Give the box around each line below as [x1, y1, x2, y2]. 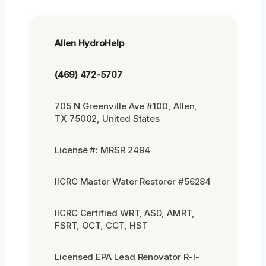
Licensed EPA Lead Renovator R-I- [55, 251, 199, 263]
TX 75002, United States [55, 113, 160, 125]
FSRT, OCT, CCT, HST [55, 220, 148, 232]
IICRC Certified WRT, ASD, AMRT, [55, 207, 195, 219]
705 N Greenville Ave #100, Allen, [55, 100, 198, 112]
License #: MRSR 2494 [55, 144, 151, 156]
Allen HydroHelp [55, 37, 124, 49]
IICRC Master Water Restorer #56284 [55, 176, 211, 188]
